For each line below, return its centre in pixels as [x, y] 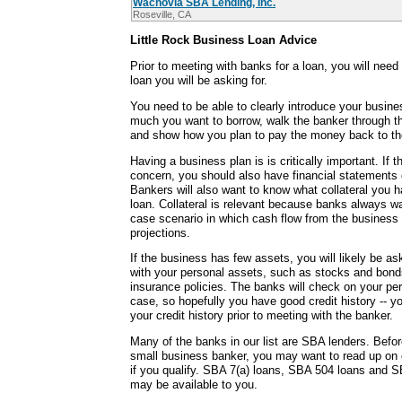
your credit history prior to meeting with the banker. [262, 316]
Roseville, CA [162, 15]
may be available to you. [194, 385]
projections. [160, 232]
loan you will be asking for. [199, 80]
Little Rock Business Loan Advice [223, 40]
